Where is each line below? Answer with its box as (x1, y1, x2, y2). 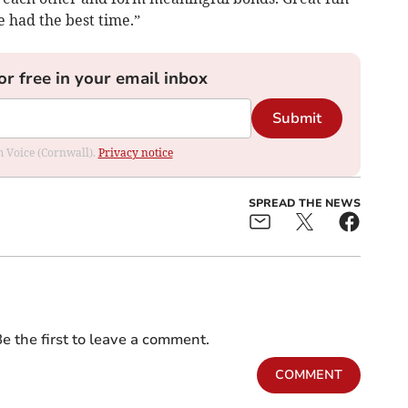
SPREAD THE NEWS (248, 195, 361, 210)
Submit (271, 107, 321, 128)
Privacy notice (97, 145, 173, 159)
